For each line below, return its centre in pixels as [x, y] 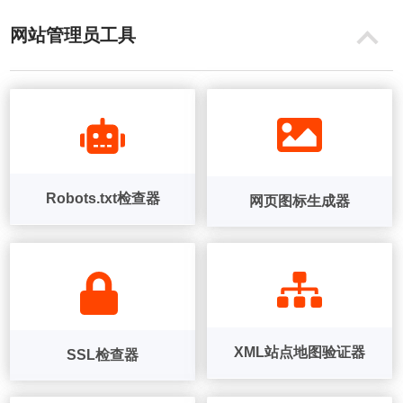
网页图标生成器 [299, 201]
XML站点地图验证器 [299, 352]
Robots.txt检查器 [103, 198]
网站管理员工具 [73, 35]
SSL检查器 [103, 355]
